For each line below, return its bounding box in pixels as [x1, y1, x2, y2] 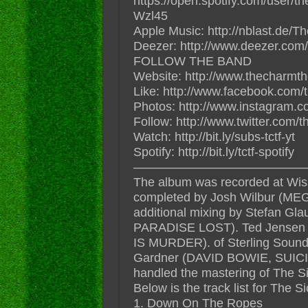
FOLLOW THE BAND [133, 54, 252, 68]
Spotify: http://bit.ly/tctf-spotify [133, 144, 294, 159]
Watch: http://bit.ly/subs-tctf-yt [133, 129, 295, 144]
